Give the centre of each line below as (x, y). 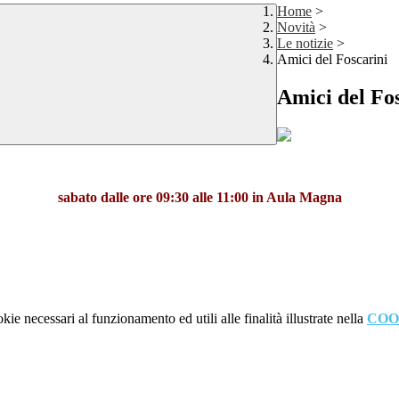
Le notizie (305, 44)
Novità (296, 28)
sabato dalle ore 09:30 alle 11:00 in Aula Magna (199, 198)
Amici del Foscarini (332, 60)
